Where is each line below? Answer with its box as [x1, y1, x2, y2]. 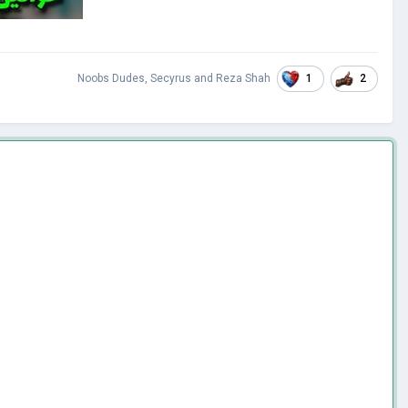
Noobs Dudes [77, 72, 145, 86]
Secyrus [150, 72, 191, 86]
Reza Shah [216, 72, 270, 86]
